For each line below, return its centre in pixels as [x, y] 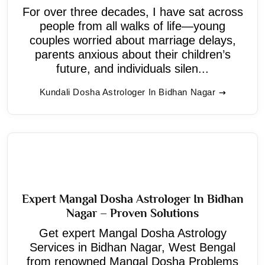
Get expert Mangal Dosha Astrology [132, 233]
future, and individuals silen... [132, 68]
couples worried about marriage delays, [132, 40]
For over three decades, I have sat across [132, 12]
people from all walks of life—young [132, 26]
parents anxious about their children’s [132, 54]
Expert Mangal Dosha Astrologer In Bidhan [132, 198]
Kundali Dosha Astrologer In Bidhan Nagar [127, 92]
